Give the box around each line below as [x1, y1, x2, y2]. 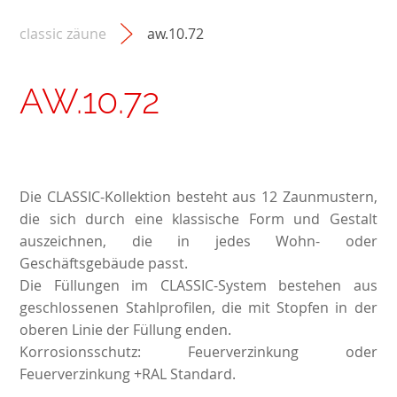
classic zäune [19, 23, 107, 43]
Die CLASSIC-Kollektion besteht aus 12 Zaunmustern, [19, 187, 378, 207]
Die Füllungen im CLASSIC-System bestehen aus [19, 276, 378, 296]
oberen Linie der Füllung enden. [19, 320, 232, 340]
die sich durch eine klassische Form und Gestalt [19, 209, 378, 230]
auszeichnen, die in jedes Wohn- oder [19, 231, 378, 252]
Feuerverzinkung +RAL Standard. [19, 364, 237, 385]
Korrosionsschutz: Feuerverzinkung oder [19, 342, 378, 362]
